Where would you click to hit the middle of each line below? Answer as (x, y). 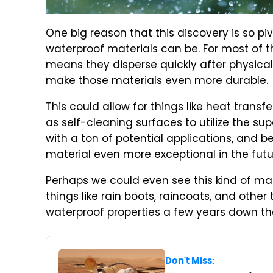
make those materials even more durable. (157, 82)
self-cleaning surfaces (122, 124)
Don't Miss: (190, 261)
